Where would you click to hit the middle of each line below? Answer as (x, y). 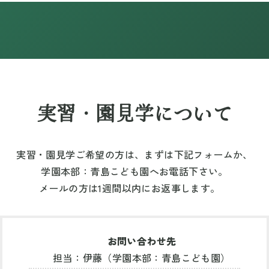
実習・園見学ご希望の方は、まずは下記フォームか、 (134, 154)
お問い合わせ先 (142, 240)
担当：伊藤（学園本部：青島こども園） (142, 257)
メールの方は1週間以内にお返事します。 (134, 188)
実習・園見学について (134, 112)
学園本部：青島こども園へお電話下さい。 (134, 171)
